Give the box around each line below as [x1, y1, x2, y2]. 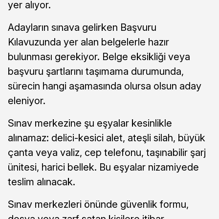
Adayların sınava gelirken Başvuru [8, 21, 156, 33]
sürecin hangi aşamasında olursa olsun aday [8, 80, 201, 92]
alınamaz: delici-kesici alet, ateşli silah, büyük [8, 131, 205, 144]
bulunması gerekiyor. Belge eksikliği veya [8, 50, 190, 63]
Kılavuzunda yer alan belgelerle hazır [8, 36, 169, 48]
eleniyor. [8, 94, 45, 107]
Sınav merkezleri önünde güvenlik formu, [8, 198, 189, 210]
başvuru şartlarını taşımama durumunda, [8, 65, 184, 77]
